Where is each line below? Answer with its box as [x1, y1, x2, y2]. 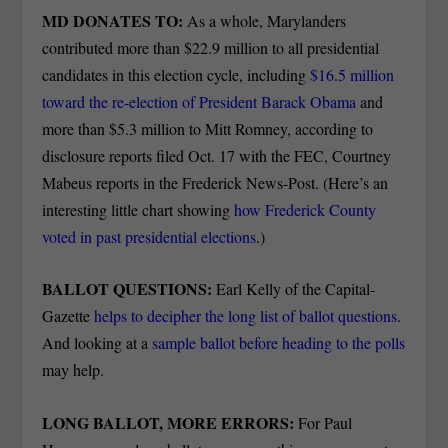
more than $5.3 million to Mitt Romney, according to [42, 117, 374, 139]
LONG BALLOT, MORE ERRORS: [42, 410, 295, 434]
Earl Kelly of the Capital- [216, 278, 376, 300]
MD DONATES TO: [42, 8, 188, 32]
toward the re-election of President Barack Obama [42, 90, 357, 112]
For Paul [294, 411, 353, 433]
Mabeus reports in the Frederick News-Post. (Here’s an [42, 171, 389, 193]
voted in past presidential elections [42, 225, 257, 247]
